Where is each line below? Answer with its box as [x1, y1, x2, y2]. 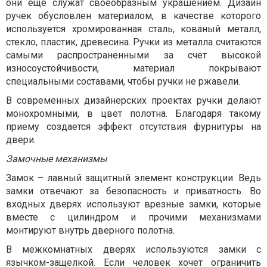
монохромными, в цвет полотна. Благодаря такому [6, 108, 261, 119]
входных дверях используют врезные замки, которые [6, 198, 261, 210]
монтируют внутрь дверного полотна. [6, 225, 175, 236]
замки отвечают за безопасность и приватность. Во [6, 185, 261, 197]
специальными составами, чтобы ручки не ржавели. [6, 76, 240, 87]
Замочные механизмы [6, 153, 107, 164]
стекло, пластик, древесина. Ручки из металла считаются [6, 36, 261, 48]
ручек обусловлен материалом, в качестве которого [6, 10, 261, 21]
